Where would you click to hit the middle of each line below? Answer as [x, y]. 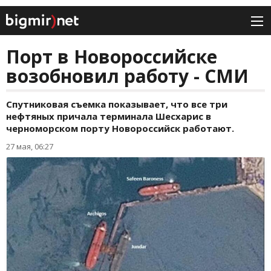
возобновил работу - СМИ [127, 76]
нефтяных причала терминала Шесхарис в [109, 116]
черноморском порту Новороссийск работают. [120, 129]
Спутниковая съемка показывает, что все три [117, 104]
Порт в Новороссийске [112, 57]
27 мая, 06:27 [30, 147]
